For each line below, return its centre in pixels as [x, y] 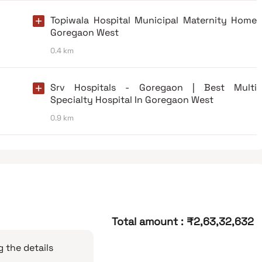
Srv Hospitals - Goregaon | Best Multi [154, 87]
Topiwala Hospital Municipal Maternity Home [154, 20]
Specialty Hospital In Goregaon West [132, 99]
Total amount [144, 221]
